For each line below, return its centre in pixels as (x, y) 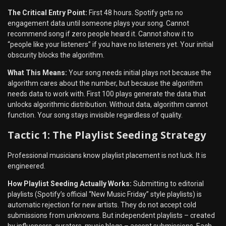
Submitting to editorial (168, 184)
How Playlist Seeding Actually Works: (70, 184)
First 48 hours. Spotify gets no (135, 12)
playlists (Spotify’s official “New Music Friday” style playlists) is (105, 194)
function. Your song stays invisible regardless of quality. (95, 115)
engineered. (26, 166)
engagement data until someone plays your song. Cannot (98, 23)
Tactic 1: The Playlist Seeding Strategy (107, 135)
